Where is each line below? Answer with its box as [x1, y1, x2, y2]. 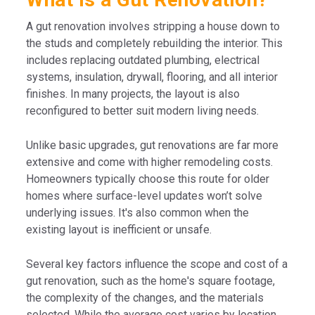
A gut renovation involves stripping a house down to [26, 20, 281, 33]
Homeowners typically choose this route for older [26, 172, 270, 186]
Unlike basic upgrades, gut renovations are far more [26, 139, 279, 152]
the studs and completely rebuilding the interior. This [26, 37, 283, 50]
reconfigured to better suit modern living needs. [26, 104, 259, 117]
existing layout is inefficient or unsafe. [26, 223, 212, 236]
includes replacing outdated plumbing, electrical [26, 53, 260, 67]
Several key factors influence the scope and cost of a [26, 257, 288, 271]
